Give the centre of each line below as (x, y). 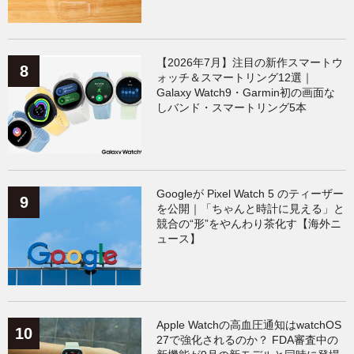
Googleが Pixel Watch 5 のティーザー (250, 193)
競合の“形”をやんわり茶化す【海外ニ (249, 223)
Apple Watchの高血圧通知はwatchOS (249, 325)
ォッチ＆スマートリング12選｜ (235, 77)
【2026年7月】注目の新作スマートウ (250, 62)
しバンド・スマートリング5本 (232, 107)
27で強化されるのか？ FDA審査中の (248, 340)
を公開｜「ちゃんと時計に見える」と (251, 208)
